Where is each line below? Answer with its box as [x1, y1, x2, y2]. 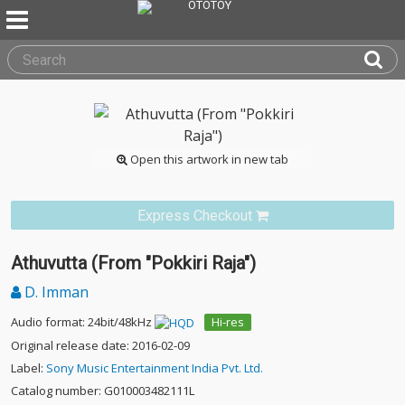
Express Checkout [137, 207, 252, 224]
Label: [11, 360, 46, 377]
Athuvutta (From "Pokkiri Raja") [11, 252, 256, 274]
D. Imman [21, 282, 89, 302]
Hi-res [212, 314, 244, 330]
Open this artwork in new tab [127, 151, 288, 167]
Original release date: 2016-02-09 [11, 337, 190, 354]
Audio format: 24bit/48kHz [11, 314, 152, 330]
